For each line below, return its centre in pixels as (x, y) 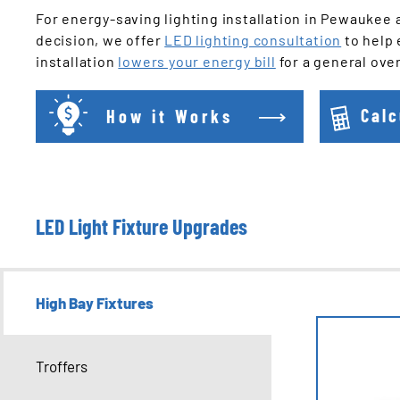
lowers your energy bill (197, 61)
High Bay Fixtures (95, 303)
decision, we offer (100, 39)
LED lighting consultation (253, 39)
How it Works (170, 116)
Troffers (62, 367)
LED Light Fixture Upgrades (142, 227)
